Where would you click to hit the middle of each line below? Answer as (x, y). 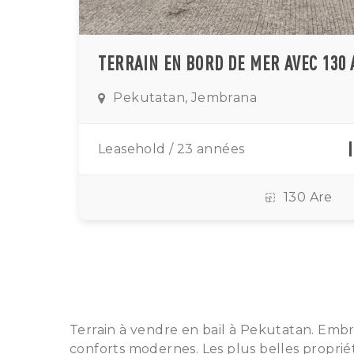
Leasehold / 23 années (171, 149)
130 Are (308, 197)
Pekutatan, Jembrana (185, 98)
